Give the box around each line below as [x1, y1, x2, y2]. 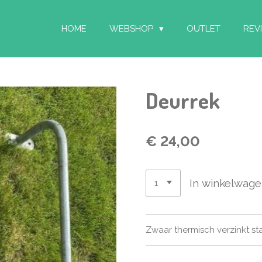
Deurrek [146, 85, 220, 114]
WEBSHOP [109, 23, 156, 34]
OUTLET [187, 23, 220, 34]
